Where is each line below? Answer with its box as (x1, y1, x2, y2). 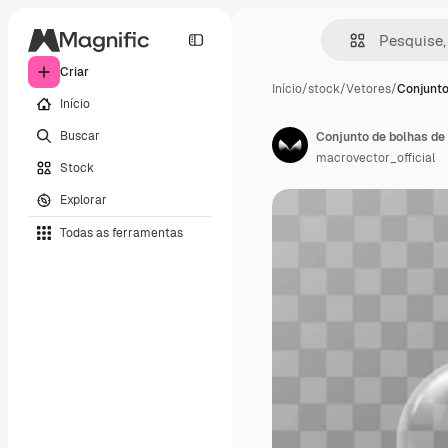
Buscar (60, 127, 100, 144)
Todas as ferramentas (60, 224, 183, 241)
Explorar (60, 191, 107, 208)
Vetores (346, 81, 391, 97)
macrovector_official (316, 150, 435, 166)
